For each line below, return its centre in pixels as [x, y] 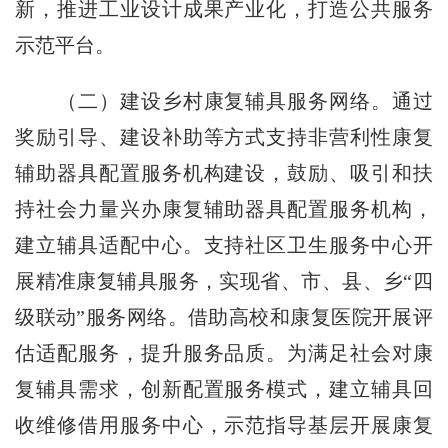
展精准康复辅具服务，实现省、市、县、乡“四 [224, 281]
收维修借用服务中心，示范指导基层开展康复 [224, 425]
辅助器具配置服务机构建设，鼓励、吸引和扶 [224, 173]
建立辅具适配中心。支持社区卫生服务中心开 [224, 245]
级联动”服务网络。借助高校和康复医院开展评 [224, 317]
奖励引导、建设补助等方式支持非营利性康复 [224, 137]
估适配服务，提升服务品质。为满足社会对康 [224, 353]
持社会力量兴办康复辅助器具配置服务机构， [224, 209]
